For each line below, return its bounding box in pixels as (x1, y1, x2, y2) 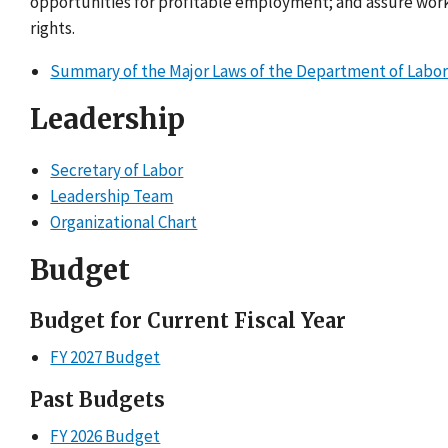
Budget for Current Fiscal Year (30, 308, 346, 334)
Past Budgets (30, 387, 165, 413)
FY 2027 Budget (50, 346, 161, 369)
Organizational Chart (50, 211, 198, 234)
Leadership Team (50, 185, 174, 208)
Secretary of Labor (50, 159, 184, 182)
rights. (30, 17, 75, 40)
